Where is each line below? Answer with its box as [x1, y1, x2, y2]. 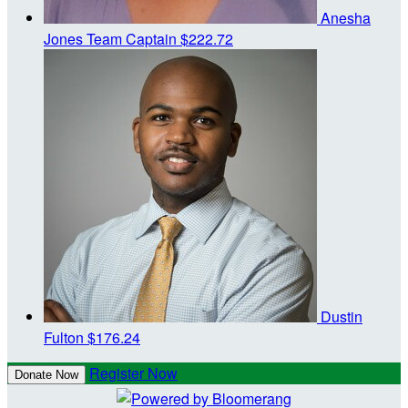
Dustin [321, 305, 362, 327]
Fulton [44, 326, 87, 348]
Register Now [89, 362, 178, 383]
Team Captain [87, 27, 177, 49]
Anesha [321, 6, 371, 28]
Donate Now [15, 367, 78, 382]
